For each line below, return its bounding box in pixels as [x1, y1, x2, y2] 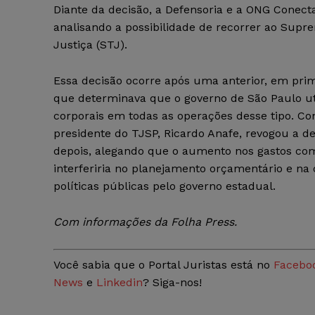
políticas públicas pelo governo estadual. [53, 179, 276, 193]
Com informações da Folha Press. [53, 215, 237, 229]
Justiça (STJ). [53, 38, 127, 52]
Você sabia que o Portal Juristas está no [53, 258, 270, 272]
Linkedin [96, 276, 143, 290]
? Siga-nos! [143, 276, 202, 290]
